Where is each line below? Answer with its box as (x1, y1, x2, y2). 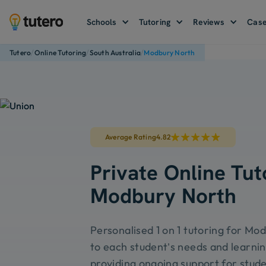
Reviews (192, 17, 225, 27)
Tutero (9, 48, 31, 57)
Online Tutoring (34, 48, 87, 57)
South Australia (89, 48, 141, 57)
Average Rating (104, 132, 157, 142)
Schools (86, 17, 117, 27)
